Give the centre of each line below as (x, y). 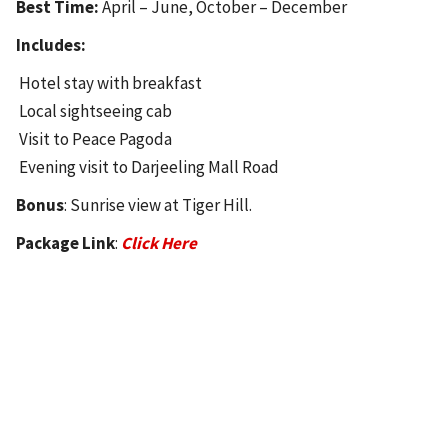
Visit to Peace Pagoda (94, 138)
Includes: (51, 44)
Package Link (65, 242)
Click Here (159, 242)
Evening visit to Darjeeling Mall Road (147, 166)
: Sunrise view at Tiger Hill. (158, 204)
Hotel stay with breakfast (109, 82)
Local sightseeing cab (94, 110)
